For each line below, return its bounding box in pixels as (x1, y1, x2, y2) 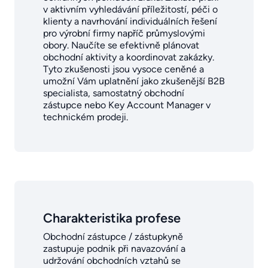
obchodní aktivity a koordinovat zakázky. (43, 51, 214, 63)
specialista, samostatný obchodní (43, 87, 184, 99)
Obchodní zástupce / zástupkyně (43, 230, 183, 242)
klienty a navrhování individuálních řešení (43, 15, 217, 27)
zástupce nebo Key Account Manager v (43, 99, 211, 111)
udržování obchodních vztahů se (43, 254, 181, 266)
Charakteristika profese (43, 209, 181, 226)
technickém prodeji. (43, 111, 128, 123)
